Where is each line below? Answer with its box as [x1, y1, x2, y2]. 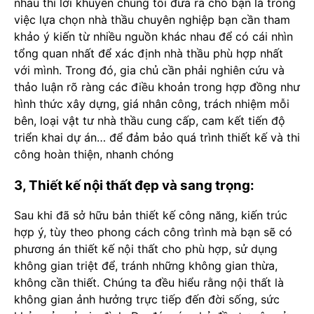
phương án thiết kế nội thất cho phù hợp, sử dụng [14, 241, 278, 256]
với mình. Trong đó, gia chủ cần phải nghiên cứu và [14, 62, 285, 77]
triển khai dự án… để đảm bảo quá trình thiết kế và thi [14, 130, 300, 144]
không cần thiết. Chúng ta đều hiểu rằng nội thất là [14, 275, 284, 289]
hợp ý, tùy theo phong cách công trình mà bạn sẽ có [14, 224, 292, 239]
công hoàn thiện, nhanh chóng [14, 146, 174, 161]
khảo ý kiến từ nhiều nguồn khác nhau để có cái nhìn [14, 29, 293, 43]
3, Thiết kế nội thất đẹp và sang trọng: [14, 177, 254, 193]
